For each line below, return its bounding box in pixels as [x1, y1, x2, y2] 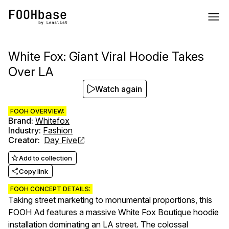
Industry [8, 125, 39, 135]
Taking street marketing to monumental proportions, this [8, 195, 212, 205]
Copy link [19, 167, 48, 175]
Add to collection [19, 154, 72, 162]
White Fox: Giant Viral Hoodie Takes [8, 49, 204, 64]
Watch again [95, 84, 142, 94]
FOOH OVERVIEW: [10, 107, 64, 115]
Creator [8, 135, 38, 145]
